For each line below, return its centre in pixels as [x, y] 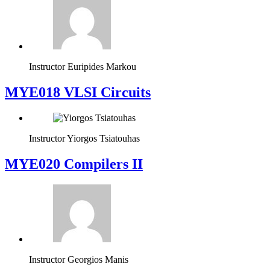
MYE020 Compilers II [74, 164]
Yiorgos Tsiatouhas [103, 139]
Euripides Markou [102, 67]
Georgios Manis [98, 259]
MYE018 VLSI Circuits [78, 93]
